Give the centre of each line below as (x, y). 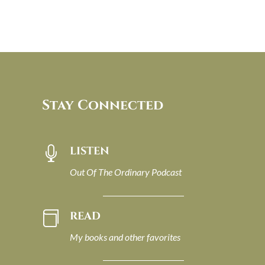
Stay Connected (102, 106)
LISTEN (90, 151)
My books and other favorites (125, 237)
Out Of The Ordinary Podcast (126, 172)
